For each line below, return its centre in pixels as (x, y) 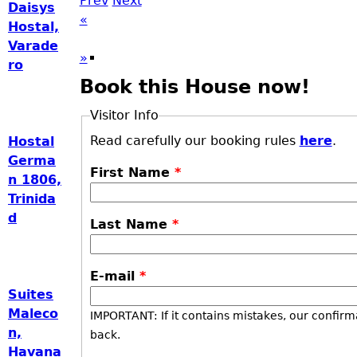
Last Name (131, 224)
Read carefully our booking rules (194, 141)
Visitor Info (124, 115)
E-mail (114, 276)
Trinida (32, 199)
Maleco (33, 314)
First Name (132, 173)
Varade (33, 46)
